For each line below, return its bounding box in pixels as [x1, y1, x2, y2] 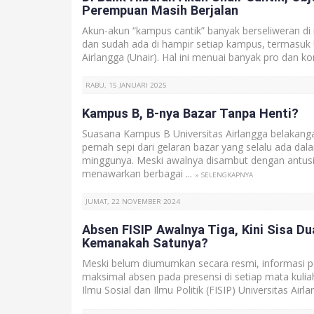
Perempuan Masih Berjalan [82, 3, 238, 18]
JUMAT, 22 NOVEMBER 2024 [86, 197, 180, 206]
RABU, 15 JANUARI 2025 [86, 81, 167, 90]
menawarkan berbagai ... [82, 167, 195, 180]
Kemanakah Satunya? [82, 235, 208, 250]
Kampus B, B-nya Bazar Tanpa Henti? [82, 106, 299, 121]
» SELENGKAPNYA [195, 170, 253, 179]
